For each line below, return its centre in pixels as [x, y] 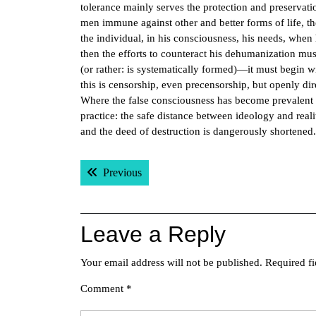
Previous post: [172, 172]
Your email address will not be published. [171, 262]
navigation [132, 189]
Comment [103, 288]
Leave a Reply [153, 234]
